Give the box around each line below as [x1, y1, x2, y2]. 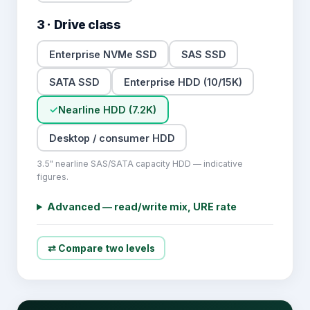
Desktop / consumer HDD [48, 131, 175, 144]
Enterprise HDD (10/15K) [123, 75, 242, 88]
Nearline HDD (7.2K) [58, 104, 156, 116]
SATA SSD [48, 75, 100, 88]
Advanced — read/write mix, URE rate [47, 201, 237, 212]
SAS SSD [181, 48, 226, 60]
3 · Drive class [37, 17, 121, 32]
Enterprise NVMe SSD [48, 48, 157, 60]
